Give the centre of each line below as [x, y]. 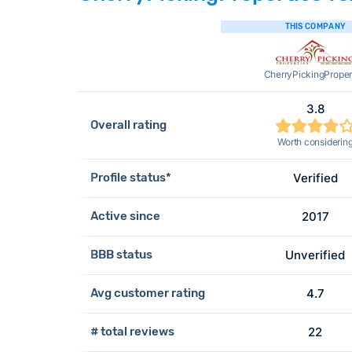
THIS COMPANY [315, 26]
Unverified [315, 255]
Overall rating [128, 125]
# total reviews [132, 332]
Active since [125, 216]
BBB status [121, 255]
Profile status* [130, 178]
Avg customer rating [147, 293]
